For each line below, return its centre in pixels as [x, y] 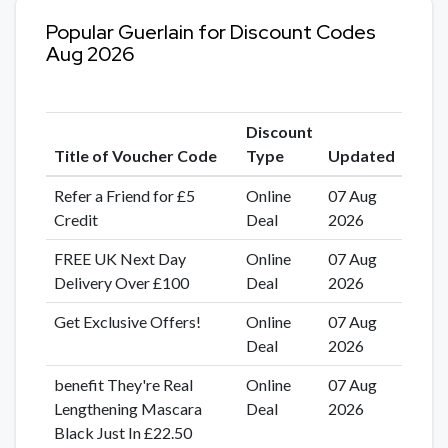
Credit [75, 220]
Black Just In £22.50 [122, 433]
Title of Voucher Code [135, 156]
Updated [361, 156]
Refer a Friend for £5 [124, 196]
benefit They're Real [123, 385]
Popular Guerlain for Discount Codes [211, 32]
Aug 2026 [90, 54]
